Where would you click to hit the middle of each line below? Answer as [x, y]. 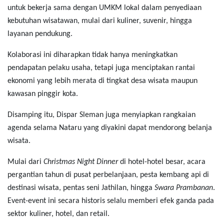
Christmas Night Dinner [81, 162]
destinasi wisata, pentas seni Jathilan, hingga [81, 188]
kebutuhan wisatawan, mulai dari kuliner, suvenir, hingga [100, 21]
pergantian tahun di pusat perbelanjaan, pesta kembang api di [108, 175]
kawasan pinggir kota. [43, 94]
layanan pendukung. [40, 34]
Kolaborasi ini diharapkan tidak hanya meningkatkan [92, 55]
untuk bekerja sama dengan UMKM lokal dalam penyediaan [104, 8]
